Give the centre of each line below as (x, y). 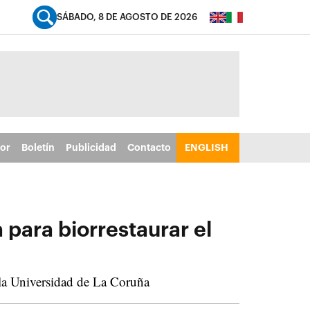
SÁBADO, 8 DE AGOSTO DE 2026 (127, 17)
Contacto (149, 147)
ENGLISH (206, 147)
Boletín (38, 147)
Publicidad (91, 147)
